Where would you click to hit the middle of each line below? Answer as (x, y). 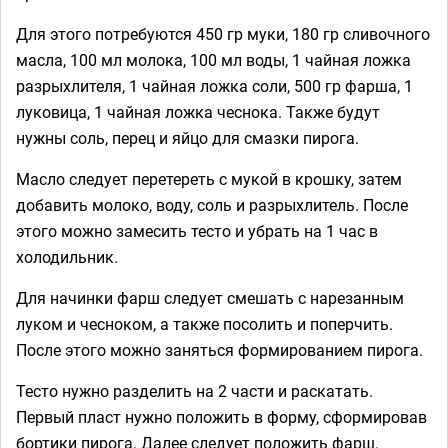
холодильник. (67, 256)
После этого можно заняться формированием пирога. (219, 349)
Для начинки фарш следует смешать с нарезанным (210, 297)
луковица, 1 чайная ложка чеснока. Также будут (198, 111)
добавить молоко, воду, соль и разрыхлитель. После (212, 204)
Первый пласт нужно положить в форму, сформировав (221, 416)
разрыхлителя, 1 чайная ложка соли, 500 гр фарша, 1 (214, 85)
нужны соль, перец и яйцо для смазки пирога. (187, 137)
